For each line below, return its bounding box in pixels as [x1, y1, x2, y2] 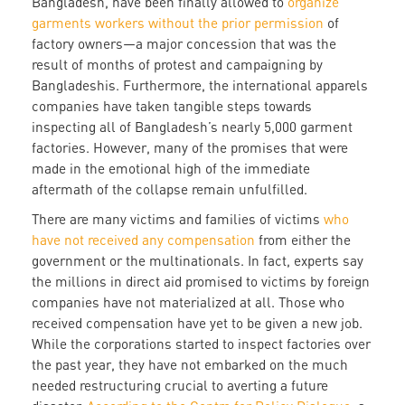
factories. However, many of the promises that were [32, 139, 348, 156]
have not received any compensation [32, 231, 255, 249]
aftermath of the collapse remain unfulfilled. [32, 181, 307, 198]
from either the [255, 231, 351, 249]
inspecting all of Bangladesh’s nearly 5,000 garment [32, 118, 353, 136]
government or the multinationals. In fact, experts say [32, 252, 363, 269]
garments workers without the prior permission [32, 14, 324, 32]
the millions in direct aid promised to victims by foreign [32, 273, 370, 290]
